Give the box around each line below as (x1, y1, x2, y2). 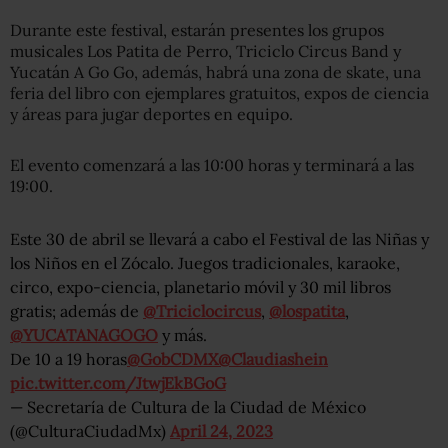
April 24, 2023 (170, 420, 273, 441)
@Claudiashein (218, 348, 328, 369)
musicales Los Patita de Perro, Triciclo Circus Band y (10, 40, 401, 61)
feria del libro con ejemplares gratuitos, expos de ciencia (10, 82, 429, 103)
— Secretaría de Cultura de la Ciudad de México (10, 396, 366, 417)
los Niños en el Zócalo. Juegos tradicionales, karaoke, (10, 252, 400, 273)
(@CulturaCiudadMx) (10, 420, 170, 441)
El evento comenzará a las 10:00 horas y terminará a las (10, 154, 414, 175)
